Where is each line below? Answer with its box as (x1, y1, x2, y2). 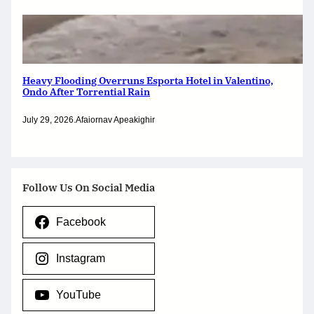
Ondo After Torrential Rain (22, 85, 150, 99)
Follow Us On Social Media (22, 180, 155, 195)
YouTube (55, 289, 101, 301)
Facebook (55, 216, 106, 228)
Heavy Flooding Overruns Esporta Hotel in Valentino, (22, 74, 273, 88)
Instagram (55, 252, 105, 265)
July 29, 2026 (22, 115, 74, 125)
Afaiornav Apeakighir (76, 115, 155, 125)
